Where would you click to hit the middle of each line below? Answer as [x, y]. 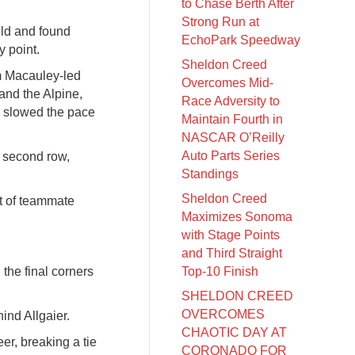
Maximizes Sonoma [237, 217]
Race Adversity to [231, 101]
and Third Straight [232, 253]
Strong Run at [221, 22]
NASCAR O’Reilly [233, 137]
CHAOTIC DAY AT [235, 332]
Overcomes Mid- [228, 83]
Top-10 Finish [220, 271]
